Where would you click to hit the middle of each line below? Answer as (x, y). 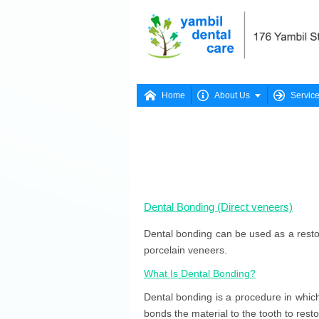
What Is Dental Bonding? (200, 273)
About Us (232, 95)
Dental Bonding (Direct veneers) (218, 207)
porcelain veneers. (185, 250)
